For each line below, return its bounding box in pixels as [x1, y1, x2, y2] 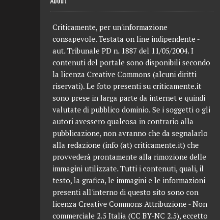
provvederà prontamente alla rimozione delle [53, 152, 206, 162]
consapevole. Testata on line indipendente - [53, 34, 199, 44]
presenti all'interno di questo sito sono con [53, 187, 198, 197]
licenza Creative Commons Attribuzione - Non [53, 199, 207, 209]
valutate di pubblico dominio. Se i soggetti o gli [53, 105, 210, 114]
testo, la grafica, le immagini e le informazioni [53, 175, 205, 185]
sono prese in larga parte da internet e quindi [53, 93, 205, 103]
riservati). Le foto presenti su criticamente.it [53, 81, 201, 91]
